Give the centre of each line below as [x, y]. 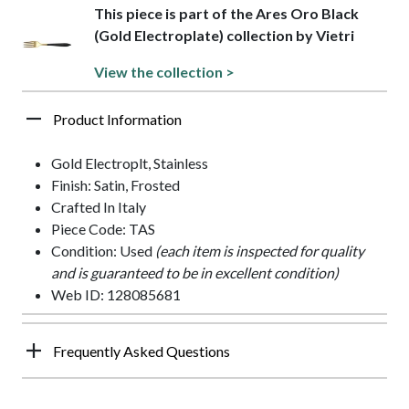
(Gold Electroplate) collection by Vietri [225, 35]
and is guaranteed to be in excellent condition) [195, 272]
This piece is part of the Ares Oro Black [227, 13]
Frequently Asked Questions [142, 351]
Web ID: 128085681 [116, 294]
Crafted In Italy [99, 206]
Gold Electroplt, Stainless [130, 163]
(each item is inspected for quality [260, 250]
